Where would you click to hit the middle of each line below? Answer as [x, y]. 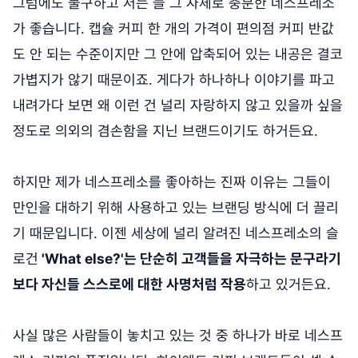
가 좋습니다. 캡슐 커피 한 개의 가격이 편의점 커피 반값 [173, 28]
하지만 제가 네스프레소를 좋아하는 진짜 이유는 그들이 [172, 181]
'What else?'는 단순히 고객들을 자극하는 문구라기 [190, 258]
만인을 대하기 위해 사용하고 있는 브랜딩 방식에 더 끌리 [176, 207]
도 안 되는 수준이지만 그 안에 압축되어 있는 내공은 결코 [178, 54]
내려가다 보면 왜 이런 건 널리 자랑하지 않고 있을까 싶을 [178, 105]
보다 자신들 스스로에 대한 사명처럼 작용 [129, 284]
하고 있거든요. [288, 284]
